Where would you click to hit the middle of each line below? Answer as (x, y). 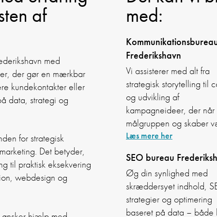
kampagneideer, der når (170, 110)
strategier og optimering (169, 200)
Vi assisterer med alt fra (168, 71)
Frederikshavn (154, 55)
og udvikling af (153, 97)
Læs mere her (149, 136)
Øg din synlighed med (167, 173)
